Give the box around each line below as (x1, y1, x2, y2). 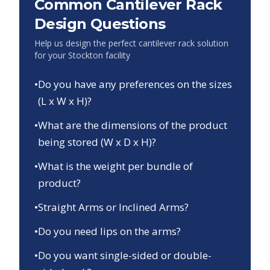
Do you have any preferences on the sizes (38, 77, 232, 92)
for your (34, 49, 68, 61)
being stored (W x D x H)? (38, 135, 156, 149)
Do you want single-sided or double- (38, 248, 212, 263)
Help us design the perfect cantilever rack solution (34, 37, 228, 49)
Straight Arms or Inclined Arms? (38, 200, 189, 215)
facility (103, 49, 130, 61)
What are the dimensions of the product (38, 118, 227, 133)
